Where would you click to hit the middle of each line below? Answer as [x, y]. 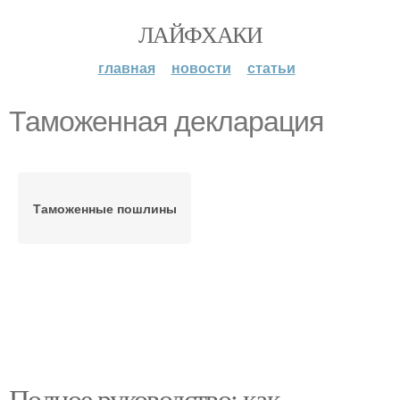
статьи [271, 67]
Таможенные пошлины [104, 208]
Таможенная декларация [166, 121]
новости [201, 67]
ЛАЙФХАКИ [200, 34]
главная [126, 67]
